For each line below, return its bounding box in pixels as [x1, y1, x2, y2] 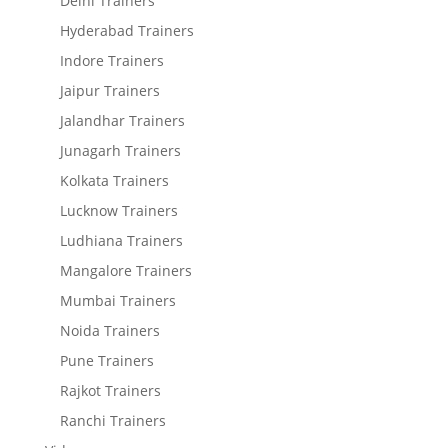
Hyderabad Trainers [59, 21, 194, 40]
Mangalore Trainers [59, 261, 192, 280]
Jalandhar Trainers [59, 111, 185, 130]
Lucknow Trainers [59, 201, 178, 220]
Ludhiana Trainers [59, 231, 183, 250]
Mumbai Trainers [59, 291, 176, 310]
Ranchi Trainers [59, 411, 166, 430]
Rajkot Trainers [59, 381, 161, 400]
